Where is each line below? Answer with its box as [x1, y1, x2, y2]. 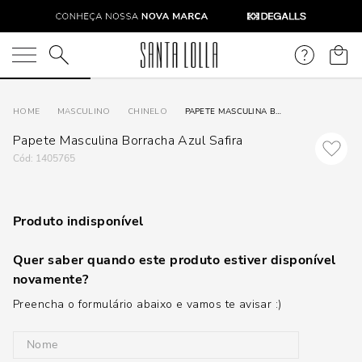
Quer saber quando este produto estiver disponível [13, 251, 336, 269]
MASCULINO [57, 106, 111, 117]
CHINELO [127, 106, 168, 117]
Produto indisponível [13, 213, 144, 230]
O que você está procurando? [15, 44, 182, 62]
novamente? [13, 271, 89, 288]
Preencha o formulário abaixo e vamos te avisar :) [13, 297, 282, 312]
